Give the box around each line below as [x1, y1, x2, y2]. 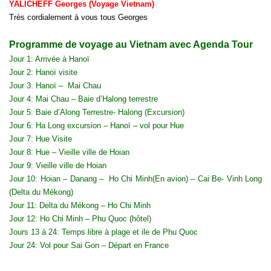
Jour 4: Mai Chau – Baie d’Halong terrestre [9, 94, 158, 103]
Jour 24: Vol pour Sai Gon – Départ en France [9, 240, 169, 250]
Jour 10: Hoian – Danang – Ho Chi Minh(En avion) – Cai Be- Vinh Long [9, 174, 262, 183]
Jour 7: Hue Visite [9, 134, 72, 143]
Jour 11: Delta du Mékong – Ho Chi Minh [9, 200, 151, 210]
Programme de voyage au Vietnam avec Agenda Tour [9, 39, 253, 50]
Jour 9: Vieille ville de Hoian [9, 160, 106, 170]
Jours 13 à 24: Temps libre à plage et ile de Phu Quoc [9, 227, 198, 237]
